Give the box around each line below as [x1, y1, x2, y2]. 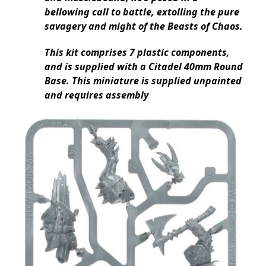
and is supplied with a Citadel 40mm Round [45, 60, 243, 74]
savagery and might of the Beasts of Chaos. [45, 20, 243, 33]
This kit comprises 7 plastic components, [45, 46, 230, 59]
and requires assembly [45, 88, 148, 102]
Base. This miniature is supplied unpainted [45, 74, 242, 88]
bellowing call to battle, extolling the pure [45, 5, 239, 19]
